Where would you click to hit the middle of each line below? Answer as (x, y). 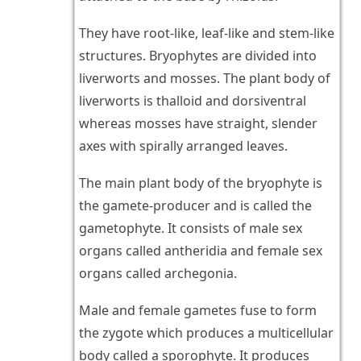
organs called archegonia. (158, 274)
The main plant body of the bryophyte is (200, 183)
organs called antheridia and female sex (200, 251)
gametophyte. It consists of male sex (190, 228)
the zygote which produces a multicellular (206, 333)
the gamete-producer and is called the (195, 206)
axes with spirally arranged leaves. (183, 146)
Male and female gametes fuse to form (197, 311)
